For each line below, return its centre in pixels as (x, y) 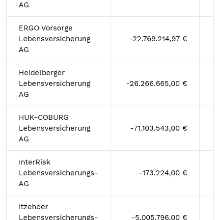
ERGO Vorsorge (46, 28)
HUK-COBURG (44, 117)
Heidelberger (42, 73)
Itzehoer (33, 207)
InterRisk (35, 162)
